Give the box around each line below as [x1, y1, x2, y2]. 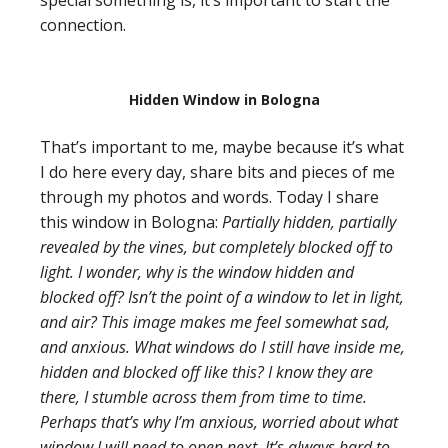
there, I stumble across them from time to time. [40, 386, 367, 408]
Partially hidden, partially [222, 211, 396, 233]
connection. [40, 14, 126, 36]
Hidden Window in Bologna [128, 90, 320, 109]
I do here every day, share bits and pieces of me [40, 161, 395, 183]
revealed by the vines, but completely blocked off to [40, 236, 393, 258]
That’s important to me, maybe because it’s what [40, 136, 404, 158]
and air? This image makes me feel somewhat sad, [40, 311, 390, 333]
